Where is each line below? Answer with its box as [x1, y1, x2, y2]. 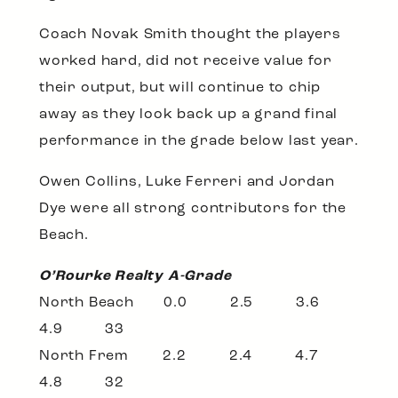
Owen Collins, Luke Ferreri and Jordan [39, 175, 335, 190]
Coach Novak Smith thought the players [39, 28, 341, 43]
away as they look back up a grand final [39, 107, 338, 123]
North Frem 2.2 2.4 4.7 [39, 349, 357, 364]
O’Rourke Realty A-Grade [39, 269, 232, 284]
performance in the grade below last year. [39, 134, 359, 149]
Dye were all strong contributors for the [39, 202, 346, 217]
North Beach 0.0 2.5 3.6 [39, 296, 358, 311]
